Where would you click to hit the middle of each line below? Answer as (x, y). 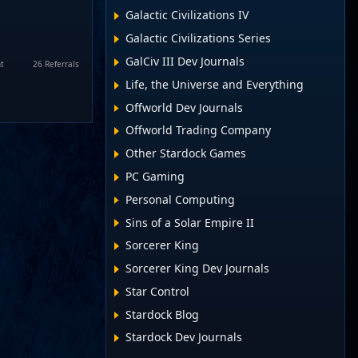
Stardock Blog (163, 314)
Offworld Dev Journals (185, 107)
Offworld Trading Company (199, 130)
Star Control (158, 291)
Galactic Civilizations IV (187, 15)
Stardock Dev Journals (184, 337)
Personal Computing (181, 199)
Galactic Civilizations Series (199, 38)
